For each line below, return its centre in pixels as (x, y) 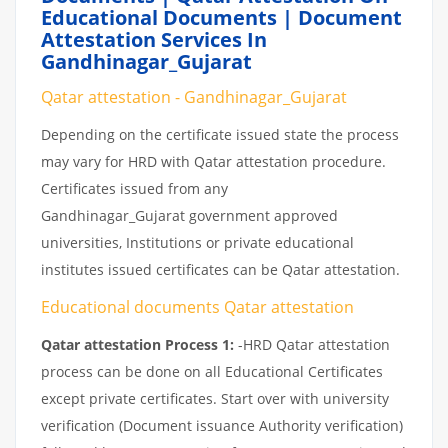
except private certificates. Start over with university (215, 398)
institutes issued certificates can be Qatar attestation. (220, 269)
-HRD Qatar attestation (312, 344)
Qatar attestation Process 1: (137, 344)
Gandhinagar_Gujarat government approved (189, 215)
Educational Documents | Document (221, 17)
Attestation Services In (154, 39)
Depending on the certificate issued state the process (220, 134)
